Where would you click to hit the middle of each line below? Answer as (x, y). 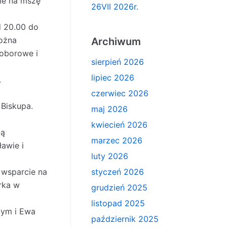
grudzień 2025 (119, 187)
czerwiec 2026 (120, 93)
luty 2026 (109, 156)
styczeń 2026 (117, 172)
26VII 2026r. (115, 7)
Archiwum (116, 42)
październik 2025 (125, 219)
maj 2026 (109, 109)
